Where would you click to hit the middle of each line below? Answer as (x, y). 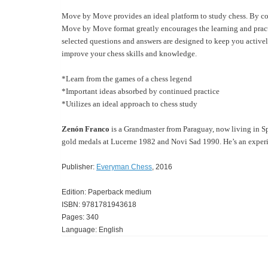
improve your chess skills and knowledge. (129, 54)
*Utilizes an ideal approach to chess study (130, 104)
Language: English (92, 230)
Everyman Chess (124, 167)
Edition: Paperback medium (106, 192)
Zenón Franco (86, 129)
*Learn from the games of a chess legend (127, 79)
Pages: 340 (80, 217)
